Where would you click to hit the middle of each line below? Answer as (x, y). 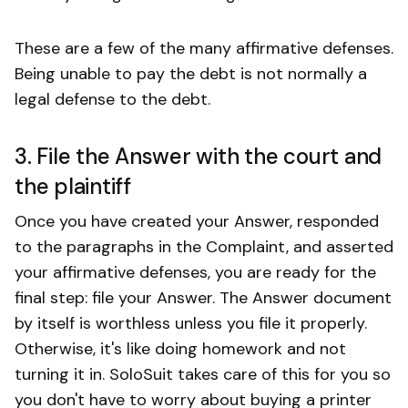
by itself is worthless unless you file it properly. (191, 323)
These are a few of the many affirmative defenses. (204, 48)
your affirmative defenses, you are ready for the (195, 272)
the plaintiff (73, 186)
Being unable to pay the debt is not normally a (191, 73)
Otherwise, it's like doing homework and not (180, 348)
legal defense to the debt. (112, 99)
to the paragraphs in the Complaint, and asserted (204, 246)
